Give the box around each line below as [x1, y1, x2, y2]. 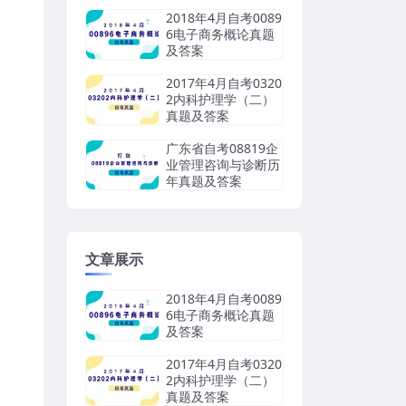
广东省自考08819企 [166, 140, 278, 158]
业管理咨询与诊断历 [166, 156, 280, 174]
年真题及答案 [166, 172, 242, 190]
